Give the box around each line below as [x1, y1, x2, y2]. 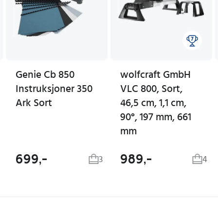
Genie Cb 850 [16, 70, 74, 80]
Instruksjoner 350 [16, 84, 92, 94]
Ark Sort [16, 98, 52, 108]
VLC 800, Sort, [120, 84, 182, 94]
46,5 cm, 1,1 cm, [120, 98, 186, 108]
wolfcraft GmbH [120, 70, 191, 80]
